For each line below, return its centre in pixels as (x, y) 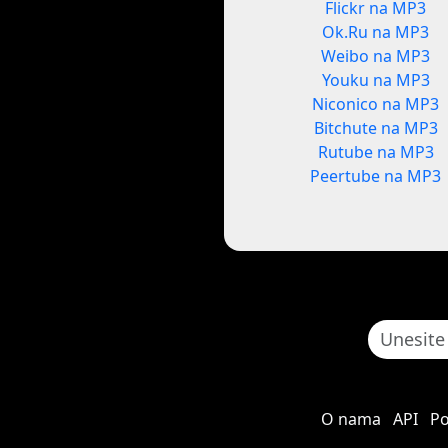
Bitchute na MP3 (375, 128)
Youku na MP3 (375, 80)
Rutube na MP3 (375, 152)
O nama (350, 419)
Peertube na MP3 (376, 176)
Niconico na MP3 (376, 104)
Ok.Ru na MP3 (376, 32)
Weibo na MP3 (376, 56)
